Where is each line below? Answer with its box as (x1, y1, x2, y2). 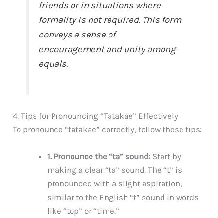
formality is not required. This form (38, 14, 182, 25)
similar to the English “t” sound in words (47, 192, 199, 202)
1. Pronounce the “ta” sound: (47, 151, 151, 161)
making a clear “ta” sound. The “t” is (47, 164, 182, 175)
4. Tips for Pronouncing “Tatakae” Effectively (13, 110, 179, 121)
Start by (150, 151, 182, 161)
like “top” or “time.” (47, 205, 120, 216)
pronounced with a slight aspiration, (47, 178, 182, 188)
